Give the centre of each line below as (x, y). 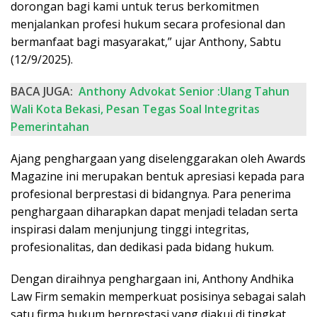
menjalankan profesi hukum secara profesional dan (148, 24)
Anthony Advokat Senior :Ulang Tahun (184, 92)
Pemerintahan (50, 127)
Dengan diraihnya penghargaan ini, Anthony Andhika (152, 279)
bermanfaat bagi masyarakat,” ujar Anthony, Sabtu (146, 42)
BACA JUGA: (42, 92)
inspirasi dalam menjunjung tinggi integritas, (130, 230)
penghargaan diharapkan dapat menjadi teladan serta (154, 212)
